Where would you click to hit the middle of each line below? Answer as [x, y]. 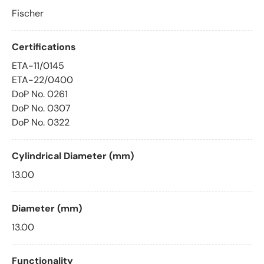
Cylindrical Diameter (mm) [73, 156]
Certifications [44, 47]
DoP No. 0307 [41, 108]
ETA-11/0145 [38, 65]
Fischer [28, 13]
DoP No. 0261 [40, 94]
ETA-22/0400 [42, 80]
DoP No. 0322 [41, 122]
